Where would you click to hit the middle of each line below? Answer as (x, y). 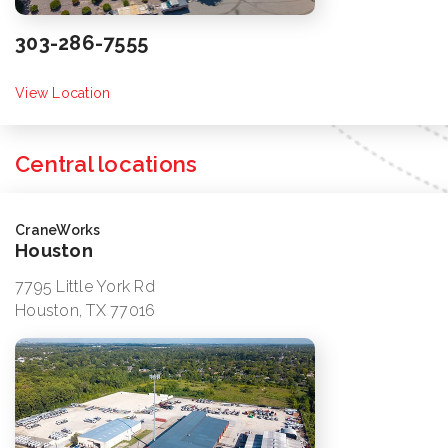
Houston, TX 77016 (85, 311)
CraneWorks (58, 230)
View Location (63, 93)
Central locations (106, 164)
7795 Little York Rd (85, 287)
